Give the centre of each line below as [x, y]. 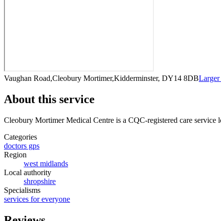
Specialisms [22, 190]
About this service [49, 99]
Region [15, 154]
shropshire [40, 181]
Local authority [28, 172]
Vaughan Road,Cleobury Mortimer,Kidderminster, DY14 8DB [101, 78]
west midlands [46, 163]
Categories [20, 137]
